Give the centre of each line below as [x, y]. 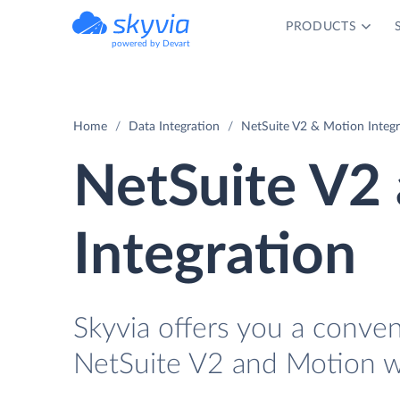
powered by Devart [151, 44]
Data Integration [174, 127]
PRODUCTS [321, 27]
